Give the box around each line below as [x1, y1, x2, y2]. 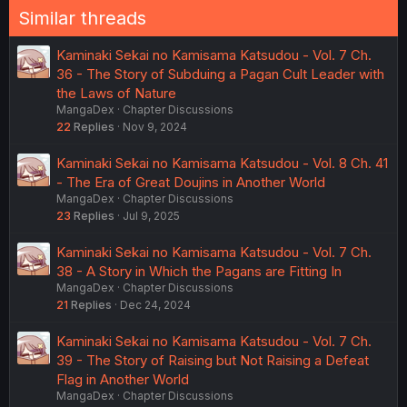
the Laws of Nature [56, 84, 176, 102]
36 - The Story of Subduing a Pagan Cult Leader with [56, 65, 384, 83]
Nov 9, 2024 [123, 119, 187, 134]
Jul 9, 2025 [123, 208, 180, 223]
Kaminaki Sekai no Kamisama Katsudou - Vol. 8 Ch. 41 [56, 154, 388, 172]
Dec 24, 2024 [120, 297, 191, 312]
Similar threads [18, 6, 146, 29]
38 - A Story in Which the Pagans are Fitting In [56, 262, 342, 280]
